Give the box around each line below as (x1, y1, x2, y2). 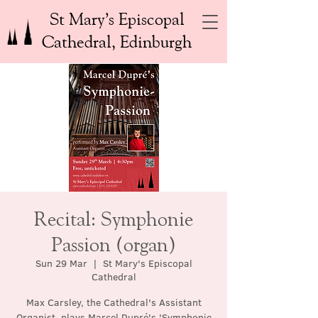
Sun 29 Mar (35, 256, 87, 270)
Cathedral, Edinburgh (42, 31, 192, 51)
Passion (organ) (51, 232, 176, 256)
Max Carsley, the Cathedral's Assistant (26, 295, 202, 309)
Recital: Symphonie (34, 207, 193, 230)
